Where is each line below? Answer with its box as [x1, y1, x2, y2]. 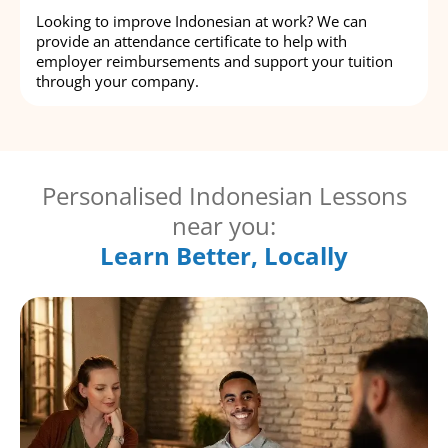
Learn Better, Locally [100, 239, 348, 273]
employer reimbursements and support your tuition [36, 51, 393, 72]
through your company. [36, 71, 199, 92]
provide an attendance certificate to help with [36, 31, 347, 52]
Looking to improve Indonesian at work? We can [36, 11, 367, 32]
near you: [172, 209, 276, 243]
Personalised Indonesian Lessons [41, 179, 407, 213]
